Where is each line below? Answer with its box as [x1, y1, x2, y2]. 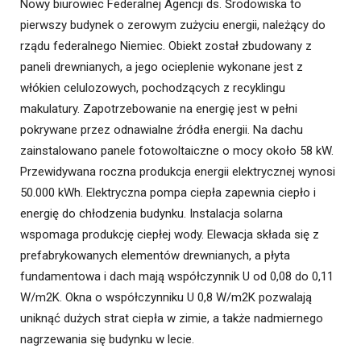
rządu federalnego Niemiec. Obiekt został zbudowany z [20, 39, 312, 54]
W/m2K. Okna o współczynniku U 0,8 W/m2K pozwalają [20, 290, 312, 305]
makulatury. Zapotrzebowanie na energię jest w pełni [20, 102, 297, 117]
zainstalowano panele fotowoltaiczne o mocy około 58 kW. [20, 143, 334, 159]
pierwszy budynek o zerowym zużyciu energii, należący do [20, 18, 326, 33]
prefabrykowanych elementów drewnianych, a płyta [20, 248, 290, 263]
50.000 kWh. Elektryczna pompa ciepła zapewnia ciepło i [20, 185, 316, 201]
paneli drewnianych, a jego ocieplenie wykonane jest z [20, 60, 303, 75]
